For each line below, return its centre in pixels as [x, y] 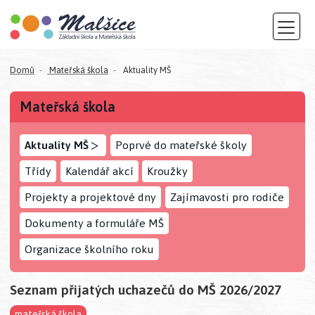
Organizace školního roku [89, 249]
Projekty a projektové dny [90, 197]
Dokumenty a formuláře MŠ [94, 223]
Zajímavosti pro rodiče [227, 197]
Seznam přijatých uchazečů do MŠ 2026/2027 [146, 289]
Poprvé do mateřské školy [181, 145]
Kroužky [168, 171]
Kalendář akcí [99, 171]
